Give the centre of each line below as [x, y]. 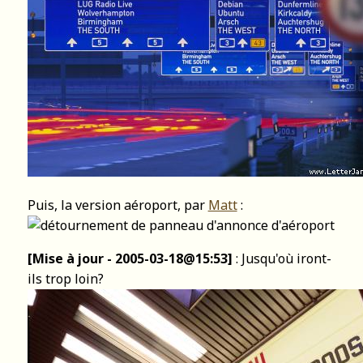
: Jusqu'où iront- [282, 259]
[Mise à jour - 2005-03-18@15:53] [130, 259]
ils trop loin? [65, 279]
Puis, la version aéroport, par [117, 205]
